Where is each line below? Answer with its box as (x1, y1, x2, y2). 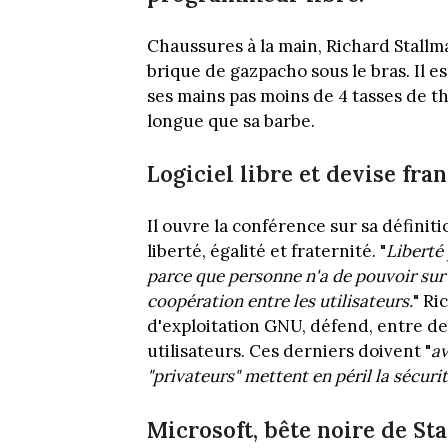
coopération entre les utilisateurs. (147, 290, 413, 313)
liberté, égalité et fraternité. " (147, 240, 386, 263)
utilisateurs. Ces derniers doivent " (147, 340, 431, 363)
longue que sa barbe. (147, 109, 315, 132)
